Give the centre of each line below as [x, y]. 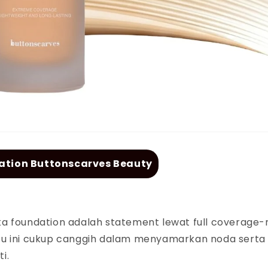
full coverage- [229, 222]
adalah [87, 222]
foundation [39, 222]
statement [134, 222]
